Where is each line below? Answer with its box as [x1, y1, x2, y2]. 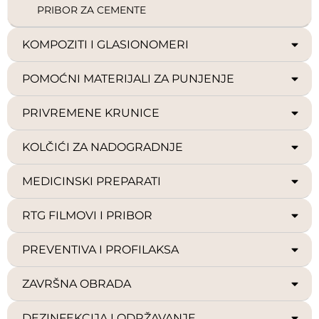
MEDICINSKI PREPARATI [22, 174, 161, 188]
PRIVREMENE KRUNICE [22, 106, 159, 120]
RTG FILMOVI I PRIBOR [22, 209, 152, 222]
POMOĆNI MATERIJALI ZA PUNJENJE [22, 72, 234, 85]
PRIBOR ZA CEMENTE [37, 4, 146, 16]
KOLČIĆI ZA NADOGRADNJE [22, 140, 183, 154]
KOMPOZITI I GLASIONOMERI [22, 38, 189, 51]
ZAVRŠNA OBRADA [22, 277, 131, 291]
